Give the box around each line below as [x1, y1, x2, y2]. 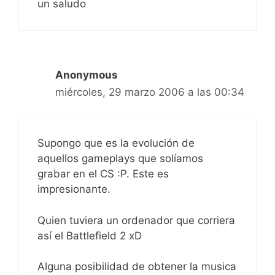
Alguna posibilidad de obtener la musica [37, 260, 236, 273]
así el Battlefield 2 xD [37, 229, 142, 242]
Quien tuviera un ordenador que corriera [37, 214, 235, 227]
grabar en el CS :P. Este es [37, 168, 169, 180]
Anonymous [55, 68, 118, 81]
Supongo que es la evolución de [37, 137, 195, 149]
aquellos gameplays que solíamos [37, 152, 203, 165]
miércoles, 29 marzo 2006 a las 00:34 [55, 85, 244, 98]
